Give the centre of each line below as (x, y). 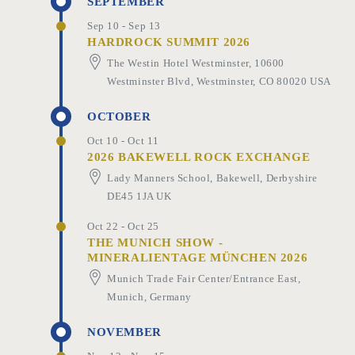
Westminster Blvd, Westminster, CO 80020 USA (219, 81)
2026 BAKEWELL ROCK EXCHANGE (199, 157)
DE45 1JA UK (139, 196)
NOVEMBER (124, 332)
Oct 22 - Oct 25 (123, 226)
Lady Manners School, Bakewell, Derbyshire (212, 177)
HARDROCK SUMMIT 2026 (169, 42)
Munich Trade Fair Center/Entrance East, (204, 278)
